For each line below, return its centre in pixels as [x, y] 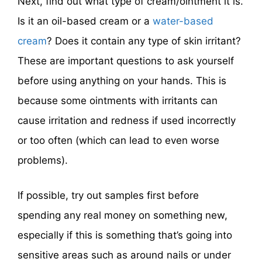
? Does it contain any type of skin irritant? [144, 41]
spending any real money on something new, [123, 215]
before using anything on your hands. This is [122, 81]
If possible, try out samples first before [108, 195]
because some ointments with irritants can [118, 101]
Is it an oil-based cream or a [85, 21]
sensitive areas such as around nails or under [124, 255]
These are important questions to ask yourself [126, 61]
